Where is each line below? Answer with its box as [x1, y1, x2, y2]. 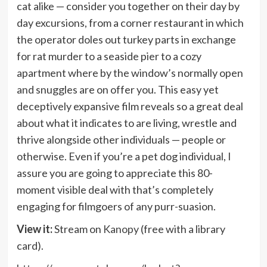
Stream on [52, 222, 103, 236]
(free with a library [138, 222, 225, 236]
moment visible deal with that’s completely [16, 183, 213, 197]
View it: [16, 222, 52, 236]
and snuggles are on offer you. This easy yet [16, 83, 219, 97]
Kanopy [103, 222, 139, 236]
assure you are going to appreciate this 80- [16, 166, 213, 180]
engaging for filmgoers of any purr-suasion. [16, 200, 216, 213]
